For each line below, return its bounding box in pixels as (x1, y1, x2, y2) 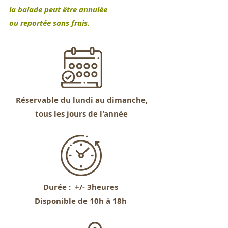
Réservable (15, 95, 59, 105)
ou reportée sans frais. (5, 18, 90, 28)
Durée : (43, 182, 73, 192)
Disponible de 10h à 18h (34, 195, 127, 206)
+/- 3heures (72, 182, 118, 192)
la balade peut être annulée (5, 4, 107, 15)
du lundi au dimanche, (58, 95, 148, 105)
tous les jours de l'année (35, 108, 128, 119)
